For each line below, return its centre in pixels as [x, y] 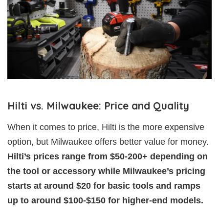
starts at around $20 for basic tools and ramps [104, 186]
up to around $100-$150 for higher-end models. [105, 200]
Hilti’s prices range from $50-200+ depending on [108, 156]
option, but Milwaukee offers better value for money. [108, 142]
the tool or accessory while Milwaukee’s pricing [106, 171]
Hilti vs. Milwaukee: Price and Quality [98, 105]
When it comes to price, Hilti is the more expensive [106, 127]
